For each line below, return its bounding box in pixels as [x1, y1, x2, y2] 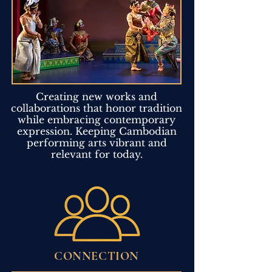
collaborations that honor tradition [11, 101, 182, 114]
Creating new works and [36, 90, 157, 103]
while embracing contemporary [18, 113, 175, 126]
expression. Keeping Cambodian [16, 124, 177, 137]
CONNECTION [54, 248, 139, 263]
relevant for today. [50, 148, 143, 160]
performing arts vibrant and [26, 136, 167, 149]
